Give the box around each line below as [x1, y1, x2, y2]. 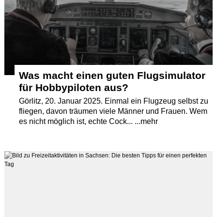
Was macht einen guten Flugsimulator [19, 69, 206, 81]
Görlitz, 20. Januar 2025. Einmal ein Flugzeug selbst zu [19, 96, 209, 105]
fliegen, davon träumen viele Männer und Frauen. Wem [19, 107, 208, 115]
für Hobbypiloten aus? [19, 81, 129, 93]
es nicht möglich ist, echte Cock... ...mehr [19, 117, 158, 125]
